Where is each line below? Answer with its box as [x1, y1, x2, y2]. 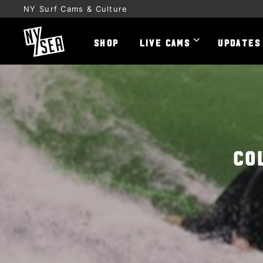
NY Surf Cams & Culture [23, 4, 128, 14]
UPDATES [218, 37, 261, 47]
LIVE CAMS [139, 37, 191, 47]
